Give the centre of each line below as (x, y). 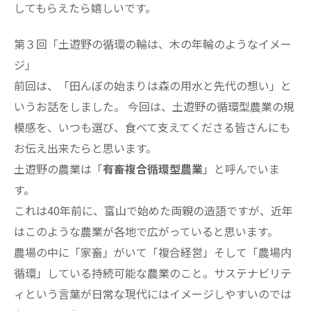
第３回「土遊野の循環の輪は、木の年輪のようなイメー (153, 44)
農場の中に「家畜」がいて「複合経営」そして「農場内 (153, 252)
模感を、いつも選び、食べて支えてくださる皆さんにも (152, 127)
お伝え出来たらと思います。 (85, 148)
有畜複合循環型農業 (153, 169)
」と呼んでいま (241, 169)
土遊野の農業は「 (58, 169)
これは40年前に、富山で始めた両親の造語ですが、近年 (153, 211)
